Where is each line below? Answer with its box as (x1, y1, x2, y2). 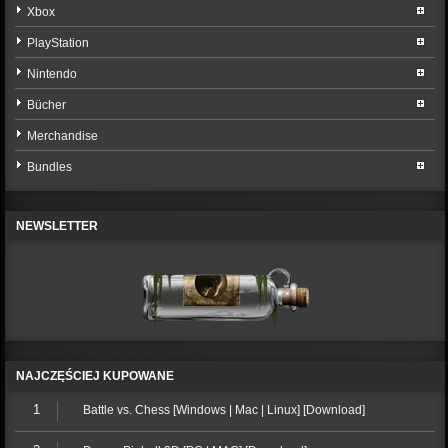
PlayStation (27, 36, 90, 50)
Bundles (27, 160, 73, 174)
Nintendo (27, 67, 78, 81)
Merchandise (27, 129, 99, 143)
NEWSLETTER (16, 219, 99, 233)
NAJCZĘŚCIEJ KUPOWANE (16, 369, 175, 383)
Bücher (27, 98, 67, 112)
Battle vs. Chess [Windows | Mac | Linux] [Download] (82, 403, 365, 417)
